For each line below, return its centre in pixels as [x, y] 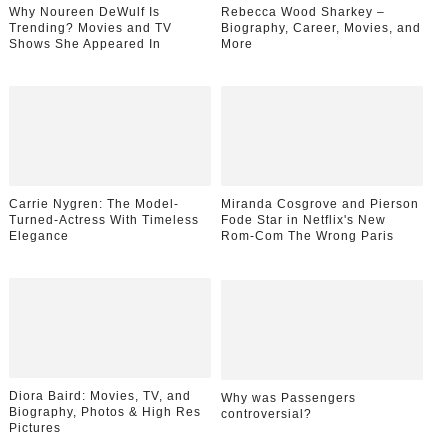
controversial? [267, 413]
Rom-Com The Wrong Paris [308, 235]
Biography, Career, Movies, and [321, 27]
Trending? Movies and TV [90, 27]
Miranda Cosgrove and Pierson [320, 203]
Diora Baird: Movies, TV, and [99, 395]
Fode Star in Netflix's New [304, 219]
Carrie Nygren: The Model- [93, 203]
